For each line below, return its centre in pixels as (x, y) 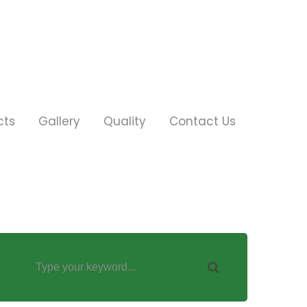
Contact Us (202, 121)
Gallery (59, 121)
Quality (125, 121)
